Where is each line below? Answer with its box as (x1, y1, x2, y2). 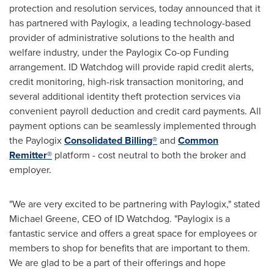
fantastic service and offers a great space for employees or (9, 226, 257, 240)
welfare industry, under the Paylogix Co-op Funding (9, 45, 229, 59)
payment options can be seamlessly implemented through (9, 119, 256, 133)
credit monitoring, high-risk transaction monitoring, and (9, 75, 243, 89)
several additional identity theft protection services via (9, 89, 240, 103)
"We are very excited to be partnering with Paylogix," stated (9, 197, 260, 211)
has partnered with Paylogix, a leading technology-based (9, 16, 251, 30)
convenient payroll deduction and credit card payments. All (9, 104, 261, 118)
